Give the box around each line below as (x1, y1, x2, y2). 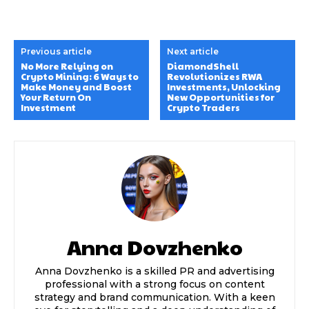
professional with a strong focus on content (44, 278, 265, 291)
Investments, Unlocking (167, 81, 281, 94)
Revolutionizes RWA (167, 70, 263, 83)
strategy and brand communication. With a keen (34, 291, 275, 304)
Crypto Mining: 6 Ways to (21, 70, 139, 83)
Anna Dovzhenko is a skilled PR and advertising (34, 265, 275, 278)
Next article (167, 46, 219, 57)
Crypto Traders (167, 101, 241, 114)
